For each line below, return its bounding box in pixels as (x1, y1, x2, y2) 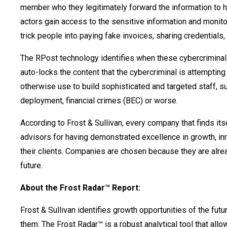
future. (20, 161, 43, 170)
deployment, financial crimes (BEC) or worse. (20, 96, 178, 105)
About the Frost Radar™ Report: (20, 183, 140, 193)
